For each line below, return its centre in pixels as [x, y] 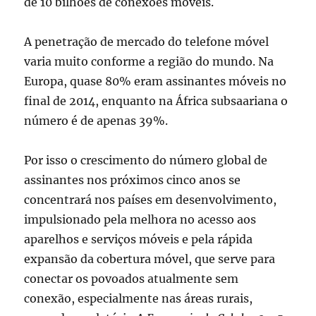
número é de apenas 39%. [96, 121]
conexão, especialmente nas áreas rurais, [139, 299]
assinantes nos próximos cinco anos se [133, 180]
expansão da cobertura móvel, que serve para [150, 259]
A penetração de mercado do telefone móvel [147, 42]
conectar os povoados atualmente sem [132, 279]
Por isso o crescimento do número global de [146, 160]
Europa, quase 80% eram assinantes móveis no [156, 81]
